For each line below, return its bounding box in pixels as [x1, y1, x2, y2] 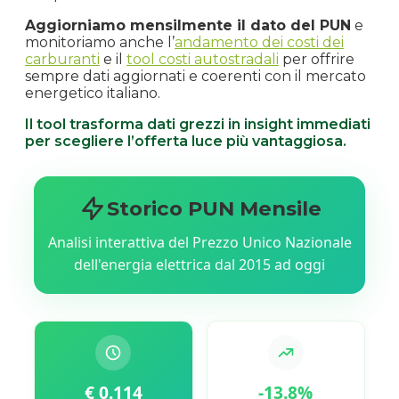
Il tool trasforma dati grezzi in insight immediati [25, 115, 370, 133]
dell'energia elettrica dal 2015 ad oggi [74, 254, 325, 274]
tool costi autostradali [126, 50, 279, 68]
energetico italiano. [25, 84, 160, 102]
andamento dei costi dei [175, 33, 344, 51]
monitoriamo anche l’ [25, 33, 175, 51]
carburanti [25, 50, 100, 68]
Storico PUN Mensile [106, 195, 322, 221]
